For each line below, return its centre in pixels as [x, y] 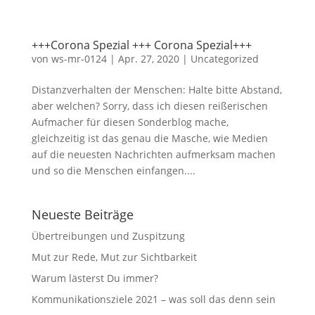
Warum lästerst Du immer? [95, 278]
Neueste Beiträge [82, 215]
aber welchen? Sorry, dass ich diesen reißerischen [149, 106]
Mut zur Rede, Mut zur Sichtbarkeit [114, 257]
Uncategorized [224, 59]
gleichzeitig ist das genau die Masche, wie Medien [149, 139]
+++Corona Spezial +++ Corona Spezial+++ [141, 45]
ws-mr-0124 [79, 59]
